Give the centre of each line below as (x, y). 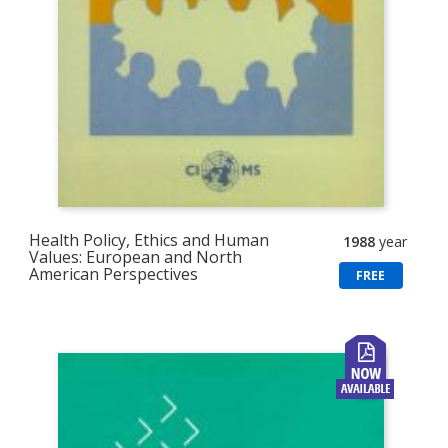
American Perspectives (114, 273)
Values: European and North (136, 256)
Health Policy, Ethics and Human (149, 239)
